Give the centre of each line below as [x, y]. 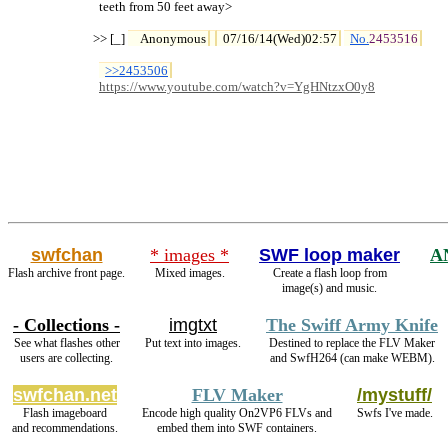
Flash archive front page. [66, 273]
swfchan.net [65, 395]
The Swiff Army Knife [352, 325]
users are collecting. [66, 358]
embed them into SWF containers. [237, 428]
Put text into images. [193, 343]
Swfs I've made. [394, 413]
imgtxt [193, 325]
